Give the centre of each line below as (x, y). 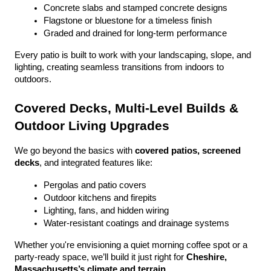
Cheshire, (207, 257)
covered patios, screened (188, 151)
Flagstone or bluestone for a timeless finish (128, 21)
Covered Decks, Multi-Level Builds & (126, 108)
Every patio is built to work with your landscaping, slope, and (133, 55)
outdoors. (33, 79)
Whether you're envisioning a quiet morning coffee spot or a (131, 245)
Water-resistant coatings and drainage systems (136, 223)
